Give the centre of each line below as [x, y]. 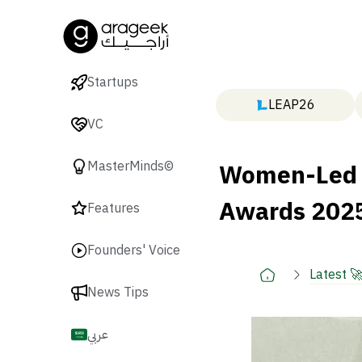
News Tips [118, 293]
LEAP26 [291, 105]
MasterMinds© [130, 167]
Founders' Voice [134, 251]
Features [114, 209]
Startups [113, 83]
